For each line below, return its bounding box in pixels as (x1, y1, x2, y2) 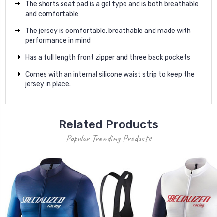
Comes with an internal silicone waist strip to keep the (25, 70, 195, 79)
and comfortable (25, 10, 78, 18)
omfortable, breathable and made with (69, 27, 191, 35)
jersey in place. (25, 80, 71, 89)
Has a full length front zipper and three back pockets (25, 53, 190, 62)
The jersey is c (25, 27, 69, 35)
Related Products (59, 118, 158, 132)
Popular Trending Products (66, 132, 151, 145)
